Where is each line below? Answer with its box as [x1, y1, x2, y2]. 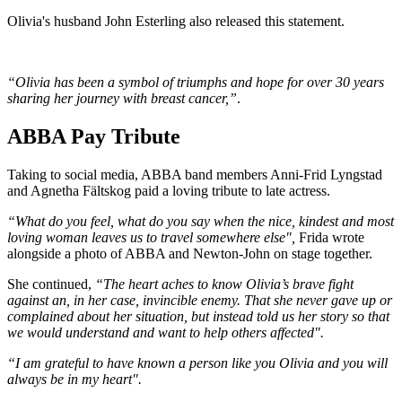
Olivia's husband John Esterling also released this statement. [7, 13, 345, 30]
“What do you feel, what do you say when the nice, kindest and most [7, 214, 394, 230]
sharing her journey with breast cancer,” [7, 91, 237, 107]
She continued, [7, 276, 92, 293]
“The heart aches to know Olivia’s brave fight [92, 276, 354, 293]
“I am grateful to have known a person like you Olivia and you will [7, 355, 388, 371]
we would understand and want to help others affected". [7, 325, 328, 341]
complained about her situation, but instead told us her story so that [7, 309, 389, 325]
